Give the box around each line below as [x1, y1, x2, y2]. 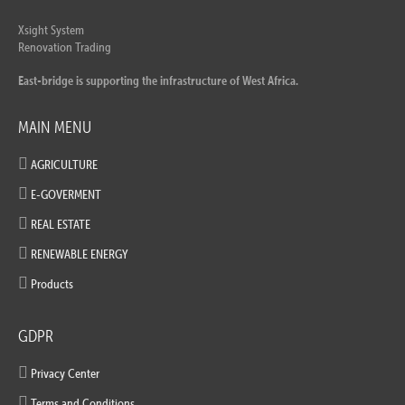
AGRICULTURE [31, 156, 98, 173]
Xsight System [18, 22, 84, 38]
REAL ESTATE [31, 216, 90, 232]
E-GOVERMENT [31, 186, 101, 202]
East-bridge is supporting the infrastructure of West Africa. [18, 72, 298, 89]
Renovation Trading [18, 39, 111, 55]
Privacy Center [31, 365, 99, 381]
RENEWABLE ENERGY [31, 246, 128, 262]
